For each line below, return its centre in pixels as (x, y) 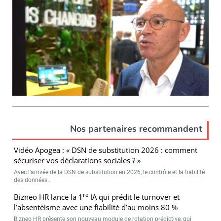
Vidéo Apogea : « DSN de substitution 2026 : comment (106, 150)
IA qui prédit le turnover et (134, 197)
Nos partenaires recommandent (136, 129)
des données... (33, 180)
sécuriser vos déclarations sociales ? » (77, 160)
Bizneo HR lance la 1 (49, 197)
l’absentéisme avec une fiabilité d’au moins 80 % (96, 207)
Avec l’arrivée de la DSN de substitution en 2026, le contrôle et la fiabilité (110, 172)
